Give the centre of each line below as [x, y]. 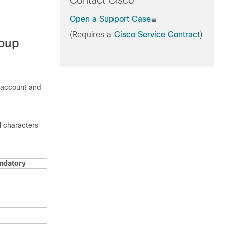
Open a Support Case [110, 19]
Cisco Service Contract [157, 34]
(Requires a [92, 34]
